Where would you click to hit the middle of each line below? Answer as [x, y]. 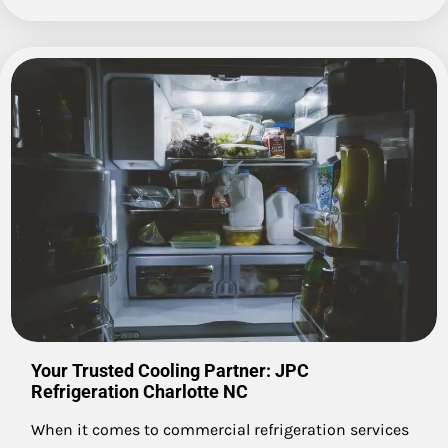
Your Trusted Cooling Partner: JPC [170, 371]
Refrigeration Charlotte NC [139, 392]
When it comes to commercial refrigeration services [220, 430]
